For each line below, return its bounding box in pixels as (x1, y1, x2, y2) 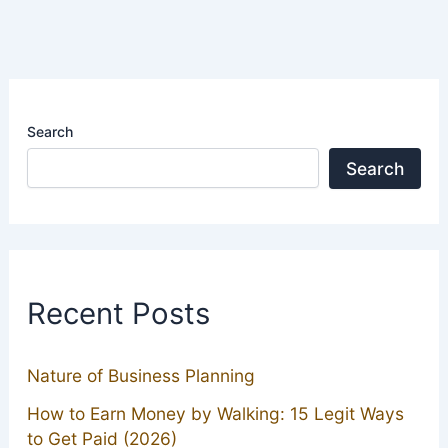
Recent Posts (26, 295, 210, 332)
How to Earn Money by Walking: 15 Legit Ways (26, 402, 404, 424)
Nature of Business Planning (26, 364, 255, 386)
